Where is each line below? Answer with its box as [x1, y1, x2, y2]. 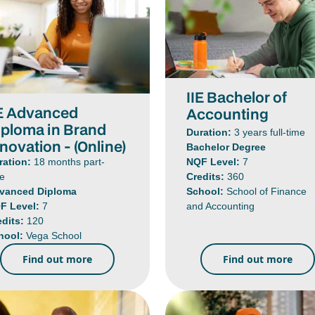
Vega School [26, 229, 82, 241]
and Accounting [186, 200, 255, 212]
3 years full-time [234, 126, 306, 138]
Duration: [186, 126, 235, 138]
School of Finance [226, 185, 307, 197]
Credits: [186, 170, 228, 182]
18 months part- [34, 155, 105, 167]
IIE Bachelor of [186, 86, 288, 107]
